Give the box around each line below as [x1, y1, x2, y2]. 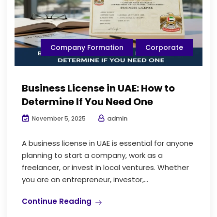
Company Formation [50, 43, 124, 53]
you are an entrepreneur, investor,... [22, 174, 148, 185]
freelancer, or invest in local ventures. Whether [22, 162, 189, 173]
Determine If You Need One [22, 95, 153, 109]
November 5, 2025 [31, 114, 86, 123]
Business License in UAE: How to [22, 81, 175, 95]
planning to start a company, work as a [22, 150, 163, 161]
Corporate [145, 43, 183, 53]
